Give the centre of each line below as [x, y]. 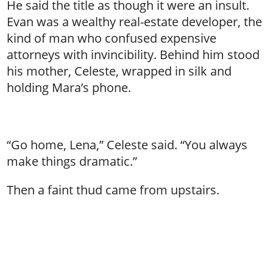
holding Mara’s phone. [69, 87]
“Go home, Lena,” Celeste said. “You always [127, 145]
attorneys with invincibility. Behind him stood [133, 55]
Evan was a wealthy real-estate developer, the [135, 22]
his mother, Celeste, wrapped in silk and [119, 71]
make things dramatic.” [72, 161]
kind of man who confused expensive [112, 38]
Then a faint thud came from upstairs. [113, 190]
